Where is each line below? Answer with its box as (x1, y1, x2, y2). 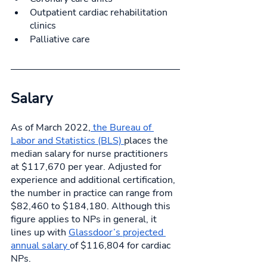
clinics (30, 19, 56, 33)
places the (124, 134, 170, 148)
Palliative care (30, 33, 90, 46)
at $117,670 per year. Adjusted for (11, 160, 164, 174)
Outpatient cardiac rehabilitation (30, 6, 170, 20)
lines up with (11, 226, 69, 240)
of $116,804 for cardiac (70, 239, 173, 253)
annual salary (11, 239, 70, 253)
